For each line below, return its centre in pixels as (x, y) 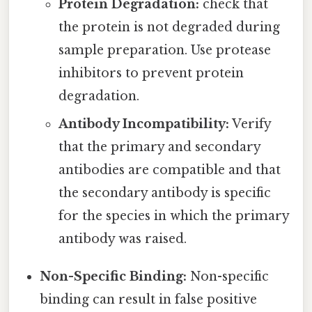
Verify (250, 124)
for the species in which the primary (173, 216)
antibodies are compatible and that (169, 170)
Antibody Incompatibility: (143, 124)
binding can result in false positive (149, 299)
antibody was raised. (122, 239)
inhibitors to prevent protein (151, 73)
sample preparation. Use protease (164, 50)
